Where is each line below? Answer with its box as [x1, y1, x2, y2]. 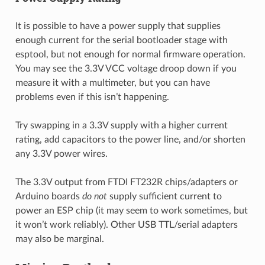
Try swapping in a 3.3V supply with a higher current [15, 120, 228, 130]
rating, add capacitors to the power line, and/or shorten [15, 134, 245, 144]
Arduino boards [15, 191, 82, 201]
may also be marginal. [15, 234, 104, 244]
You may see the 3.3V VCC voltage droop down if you [15, 63, 237, 73]
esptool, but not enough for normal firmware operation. [15, 49, 245, 59]
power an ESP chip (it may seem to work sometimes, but [15, 205, 248, 215]
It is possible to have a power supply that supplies [15, 21, 221, 31]
